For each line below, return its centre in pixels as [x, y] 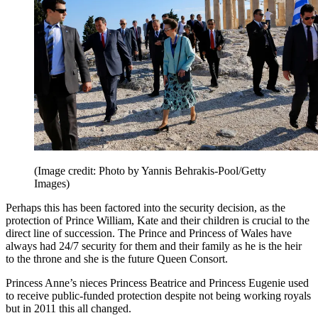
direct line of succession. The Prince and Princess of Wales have [149, 234]
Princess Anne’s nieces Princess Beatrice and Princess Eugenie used [157, 283]
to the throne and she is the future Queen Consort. [118, 259]
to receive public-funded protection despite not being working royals [158, 296]
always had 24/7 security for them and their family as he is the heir [154, 246]
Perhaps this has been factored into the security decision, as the [146, 208]
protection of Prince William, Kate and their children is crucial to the [158, 221]
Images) [52, 184]
